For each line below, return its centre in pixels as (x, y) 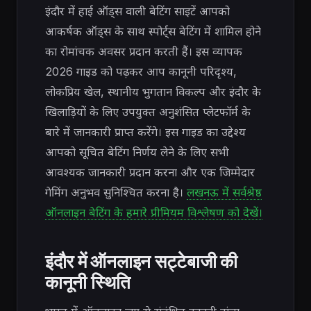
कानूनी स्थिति (88, 281)
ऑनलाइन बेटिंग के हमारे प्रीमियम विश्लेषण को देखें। (154, 212)
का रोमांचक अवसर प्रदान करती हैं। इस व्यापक (144, 51)
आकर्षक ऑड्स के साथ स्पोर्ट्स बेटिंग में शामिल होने (153, 31)
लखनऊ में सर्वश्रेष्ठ (224, 192)
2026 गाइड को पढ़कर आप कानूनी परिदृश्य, (141, 72)
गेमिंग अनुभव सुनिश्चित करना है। (116, 192)
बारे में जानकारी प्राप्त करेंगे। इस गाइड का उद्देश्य (145, 132)
